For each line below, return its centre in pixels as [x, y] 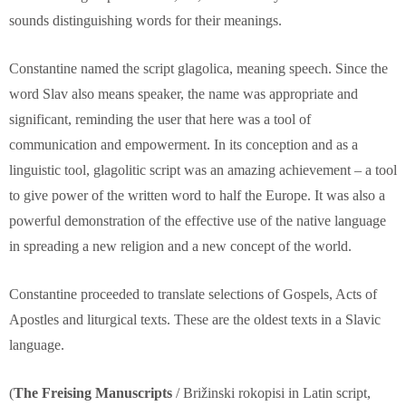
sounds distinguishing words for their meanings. [145, 21]
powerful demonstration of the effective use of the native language [198, 221]
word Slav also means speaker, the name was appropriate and [184, 94]
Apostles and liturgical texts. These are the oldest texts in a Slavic [195, 320]
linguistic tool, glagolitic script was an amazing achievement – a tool [203, 170]
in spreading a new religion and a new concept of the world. [180, 246]
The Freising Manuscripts [93, 393]
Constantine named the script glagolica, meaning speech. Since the [198, 69]
